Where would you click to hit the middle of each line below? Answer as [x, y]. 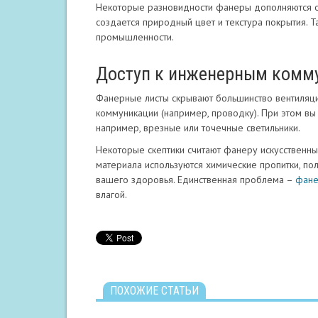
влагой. [111, 194]
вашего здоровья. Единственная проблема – [196, 180]
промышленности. [135, 37]
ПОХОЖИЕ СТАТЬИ [154, 290]
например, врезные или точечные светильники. [198, 127]
